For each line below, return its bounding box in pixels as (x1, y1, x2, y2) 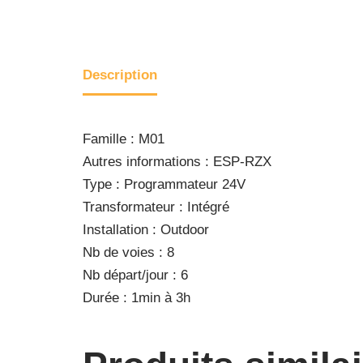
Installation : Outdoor (83, 222, 209, 237)
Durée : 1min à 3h (83, 290, 190, 305)
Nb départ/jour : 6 (83, 267, 188, 283)
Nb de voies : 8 (83, 245, 174, 260)
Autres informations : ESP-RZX (83, 154, 271, 169)
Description (83, 66, 157, 83)
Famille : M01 (83, 131, 164, 147)
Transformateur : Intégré (83, 199, 229, 215)
